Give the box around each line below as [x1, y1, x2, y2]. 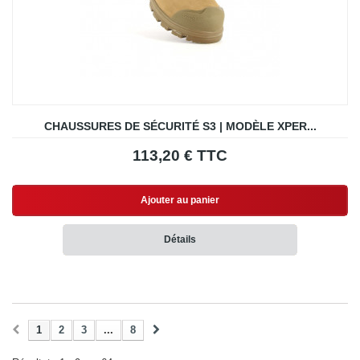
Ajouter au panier [141, 194, 219, 207]
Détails [164, 234, 196, 246]
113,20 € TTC [133, 147, 227, 165]
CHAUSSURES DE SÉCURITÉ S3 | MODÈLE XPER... [43, 120, 317, 133]
